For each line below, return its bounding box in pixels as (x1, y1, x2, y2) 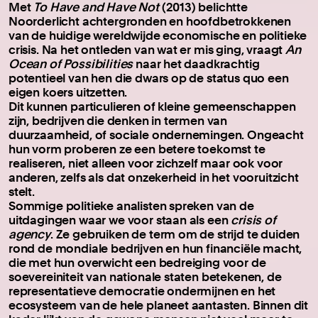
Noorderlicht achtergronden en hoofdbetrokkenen (9, 13, 292, 28)
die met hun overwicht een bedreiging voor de (9, 254, 266, 270)
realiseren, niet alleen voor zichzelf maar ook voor (9, 155, 283, 170)
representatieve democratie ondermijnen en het (9, 283, 276, 298)
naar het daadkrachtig (133, 55, 260, 71)
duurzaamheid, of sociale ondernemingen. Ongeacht (9, 126, 304, 142)
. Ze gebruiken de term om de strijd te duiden (50, 226, 300, 241)
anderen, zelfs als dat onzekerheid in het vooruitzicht (9, 169, 299, 185)
